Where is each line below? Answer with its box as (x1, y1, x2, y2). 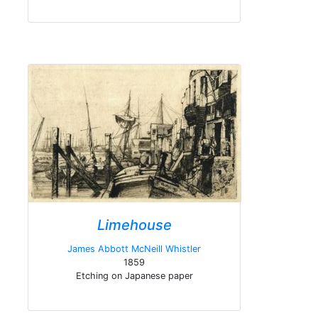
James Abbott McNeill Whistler (67, 243, 201, 254)
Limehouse (97, 216, 172, 234)
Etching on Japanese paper (75, 270, 193, 281)
